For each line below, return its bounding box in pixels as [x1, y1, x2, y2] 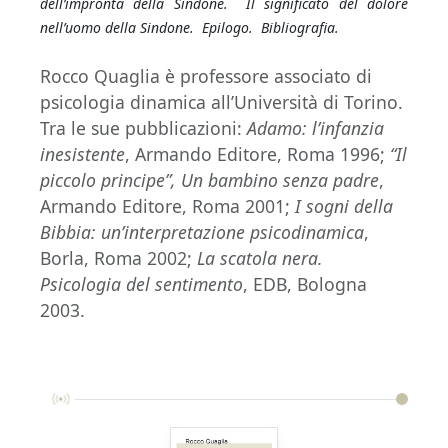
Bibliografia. [261, 18, 339, 37]
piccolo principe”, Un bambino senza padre [40, 168, 379, 192]
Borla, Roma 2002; [40, 246, 197, 270]
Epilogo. [202, 18, 253, 37]
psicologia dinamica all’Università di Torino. [40, 90, 403, 114]
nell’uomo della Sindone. [40, 18, 194, 37]
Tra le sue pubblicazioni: [40, 116, 247, 140]
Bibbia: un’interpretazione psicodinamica [40, 220, 364, 244]
